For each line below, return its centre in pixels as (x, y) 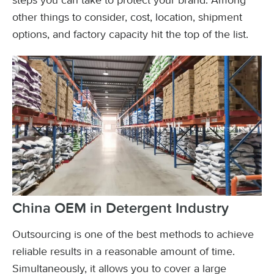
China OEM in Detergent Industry (120, 208)
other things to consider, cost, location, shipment (127, 17)
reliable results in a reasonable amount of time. (124, 251)
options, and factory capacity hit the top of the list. (130, 34)
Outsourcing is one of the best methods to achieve (133, 234)
